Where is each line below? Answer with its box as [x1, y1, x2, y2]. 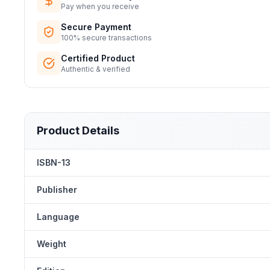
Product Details [37, 124, 119, 137]
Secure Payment [61, 22, 131, 32]
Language [37, 212, 80, 222]
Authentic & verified [61, 64, 130, 74]
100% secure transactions [61, 33, 152, 42]
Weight [37, 239, 66, 249]
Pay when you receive [61, 2, 139, 11]
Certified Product [61, 53, 135, 63]
